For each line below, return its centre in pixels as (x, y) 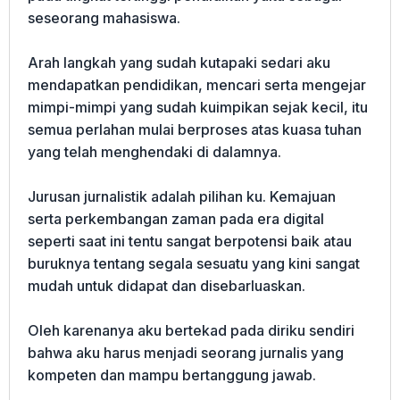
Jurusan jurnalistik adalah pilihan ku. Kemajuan (182, 196)
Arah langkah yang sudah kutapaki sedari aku (179, 62)
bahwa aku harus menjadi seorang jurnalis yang (186, 353)
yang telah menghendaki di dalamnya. (154, 152)
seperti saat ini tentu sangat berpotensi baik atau (190, 241)
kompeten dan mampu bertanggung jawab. (172, 375)
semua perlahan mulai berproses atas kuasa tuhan (195, 129)
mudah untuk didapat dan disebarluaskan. (167, 286)
